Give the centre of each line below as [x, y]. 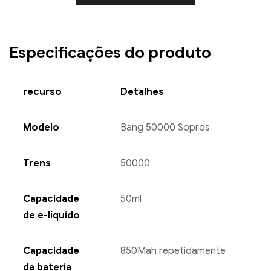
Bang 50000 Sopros [165, 127]
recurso [42, 92]
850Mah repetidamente [173, 251]
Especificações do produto [110, 52]
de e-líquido [51, 215]
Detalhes [142, 92]
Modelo [41, 127]
